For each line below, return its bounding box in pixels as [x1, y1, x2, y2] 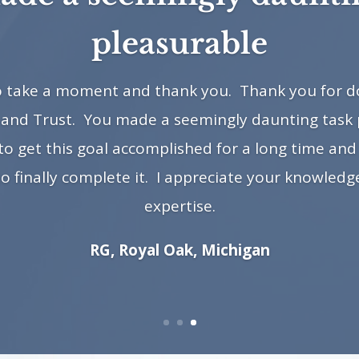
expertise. [143, 195, 216, 216]
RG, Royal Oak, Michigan [89, 239, 270, 260]
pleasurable [91, 25, 268, 62]
